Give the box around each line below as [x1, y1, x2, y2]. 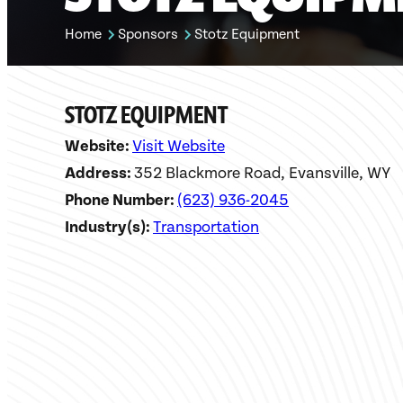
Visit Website [132, 137, 225, 156]
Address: [65, 164, 134, 183]
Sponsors [118, 26, 178, 43]
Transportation [153, 218, 259, 237]
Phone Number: [65, 191, 177, 210]
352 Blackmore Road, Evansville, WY [134, 164, 390, 183]
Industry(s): [65, 218, 153, 237]
